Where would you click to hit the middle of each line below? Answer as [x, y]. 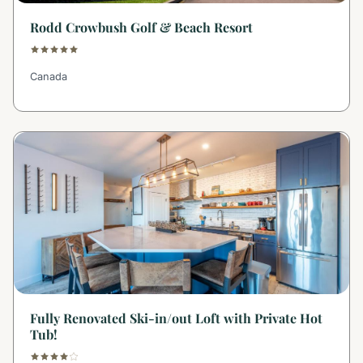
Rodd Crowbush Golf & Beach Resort [141, 27]
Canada [49, 77]
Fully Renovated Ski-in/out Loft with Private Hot [176, 318]
